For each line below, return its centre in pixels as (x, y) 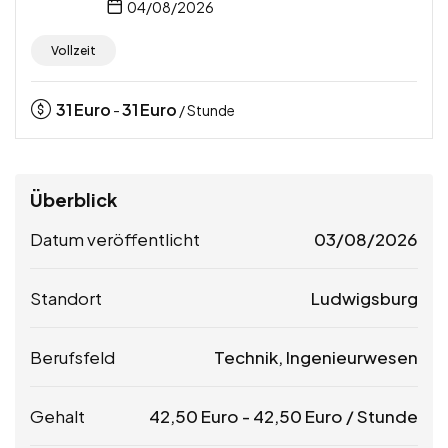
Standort (66, 298)
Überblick (73, 200)
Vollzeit (73, 51)
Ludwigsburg (364, 298)
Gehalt (57, 416)
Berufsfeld (72, 357)
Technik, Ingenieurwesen (316, 357)
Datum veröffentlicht (115, 239)
